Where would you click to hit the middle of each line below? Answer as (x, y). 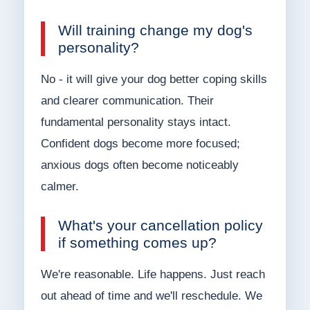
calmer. (60, 187)
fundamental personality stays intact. (136, 122)
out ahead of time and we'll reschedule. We (151, 296)
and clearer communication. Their (127, 101)
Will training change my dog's (155, 30)
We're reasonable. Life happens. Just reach (153, 275)
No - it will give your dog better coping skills (154, 80)
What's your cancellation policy (160, 226)
